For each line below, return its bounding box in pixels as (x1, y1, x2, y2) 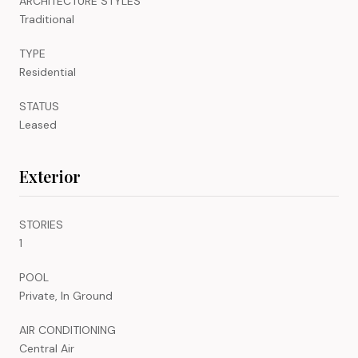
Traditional (19, 11, 74, 26)
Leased (19, 117, 57, 132)
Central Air (19, 340, 74, 356)
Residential (19, 64, 76, 79)
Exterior (19, 165, 81, 187)
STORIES (19, 217, 63, 232)
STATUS (19, 98, 59, 113)
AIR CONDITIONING (19, 322, 116, 337)
